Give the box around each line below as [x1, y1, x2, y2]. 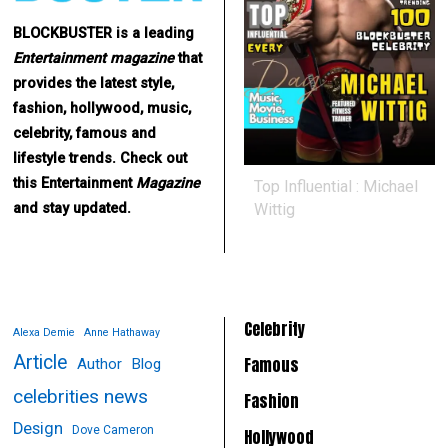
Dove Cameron [72, 422, 155, 437]
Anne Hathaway [84, 325, 161, 339]
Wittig [253, 199, 295, 219]
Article [13, 350, 69, 374]
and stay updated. [13, 200, 132, 218]
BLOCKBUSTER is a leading [13, 25, 195, 43]
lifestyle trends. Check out [13, 150, 188, 168]
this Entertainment [13, 175, 137, 193]
